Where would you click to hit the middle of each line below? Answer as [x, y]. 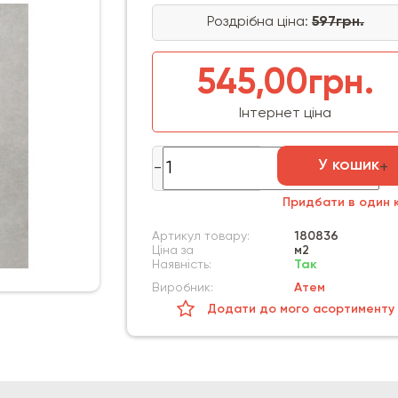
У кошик [348, 165]
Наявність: [181, 265]
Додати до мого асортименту [300, 309]
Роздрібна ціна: [259, 22]
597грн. [338, 22]
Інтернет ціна [286, 114]
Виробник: [182, 288]
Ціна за [172, 251]
